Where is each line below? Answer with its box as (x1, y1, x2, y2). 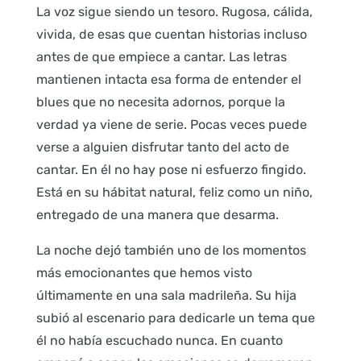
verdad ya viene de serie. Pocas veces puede (35, 117, 307, 132)
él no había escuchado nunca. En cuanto (35, 333, 283, 348)
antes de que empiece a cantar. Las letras (35, 49, 287, 64)
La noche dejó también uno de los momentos (35, 243, 306, 258)
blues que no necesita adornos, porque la (35, 94, 285, 110)
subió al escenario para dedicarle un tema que (35, 310, 315, 326)
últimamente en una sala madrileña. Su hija (35, 288, 297, 303)
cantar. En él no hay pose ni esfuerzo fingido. (35, 162, 306, 177)
